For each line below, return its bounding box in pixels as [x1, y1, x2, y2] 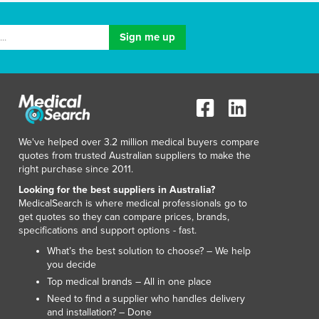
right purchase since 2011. [19, 162, 133, 175]
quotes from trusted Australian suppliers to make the [19, 149, 251, 162]
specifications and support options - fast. [19, 224, 197, 236]
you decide [47, 258, 96, 271]
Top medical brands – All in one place [47, 275, 211, 288]
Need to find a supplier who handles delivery [47, 292, 245, 305]
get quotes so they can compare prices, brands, [19, 210, 229, 223]
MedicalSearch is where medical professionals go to [19, 197, 247, 209]
